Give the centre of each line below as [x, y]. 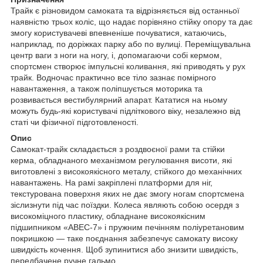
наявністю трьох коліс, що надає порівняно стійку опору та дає [131, 21]
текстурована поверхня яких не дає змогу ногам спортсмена [127, 193]
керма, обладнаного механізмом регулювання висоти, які [121, 160]
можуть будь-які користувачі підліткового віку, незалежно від [125, 111]
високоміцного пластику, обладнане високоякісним [108, 216]
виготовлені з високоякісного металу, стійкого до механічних [126, 171]
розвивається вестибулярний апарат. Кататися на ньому [119, 100]
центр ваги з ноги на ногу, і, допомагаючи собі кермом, [116, 55]
